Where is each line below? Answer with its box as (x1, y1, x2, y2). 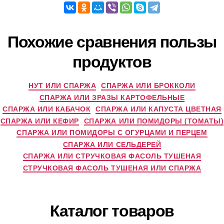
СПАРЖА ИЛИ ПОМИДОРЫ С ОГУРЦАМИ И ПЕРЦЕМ (16, 127, 207, 137)
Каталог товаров (49, 198, 174, 221)
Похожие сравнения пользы (7, 29, 217, 52)
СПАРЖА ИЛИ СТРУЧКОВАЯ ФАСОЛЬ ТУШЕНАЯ (22, 150, 201, 160)
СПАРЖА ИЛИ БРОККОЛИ (101, 80, 195, 90)
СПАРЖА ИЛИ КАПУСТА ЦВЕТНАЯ (95, 103, 221, 113)
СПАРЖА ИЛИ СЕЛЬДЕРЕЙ (62, 138, 161, 149)
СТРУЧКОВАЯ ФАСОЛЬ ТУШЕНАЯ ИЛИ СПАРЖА (22, 162, 201, 172)
